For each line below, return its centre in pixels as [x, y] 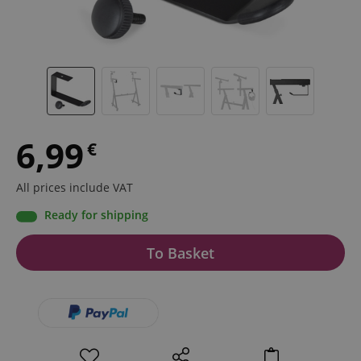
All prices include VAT [75, 188]
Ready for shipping [96, 215]
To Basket [180, 253]
